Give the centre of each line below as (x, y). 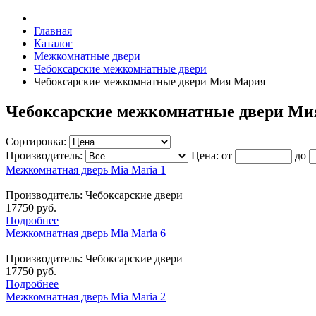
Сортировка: (37, 141)
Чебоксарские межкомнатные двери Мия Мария (150, 81)
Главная (53, 31)
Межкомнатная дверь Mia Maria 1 (86, 169)
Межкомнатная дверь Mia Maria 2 (86, 296)
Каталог (53, 43)
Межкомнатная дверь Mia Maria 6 (86, 233)
